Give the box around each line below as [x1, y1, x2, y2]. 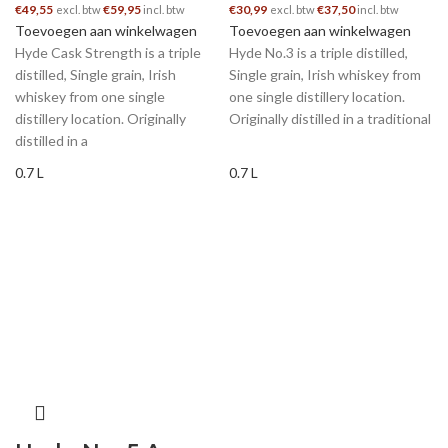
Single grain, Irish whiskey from [229, 66, 421, 83]
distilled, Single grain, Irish [15, 66, 176, 83]
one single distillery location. [229, 88, 405, 105]
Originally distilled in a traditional [229, 110, 431, 127]
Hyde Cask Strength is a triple [15, 44, 201, 61]
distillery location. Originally [15, 110, 186, 127]
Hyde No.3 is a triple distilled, [229, 44, 408, 61]
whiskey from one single [15, 88, 165, 105]
